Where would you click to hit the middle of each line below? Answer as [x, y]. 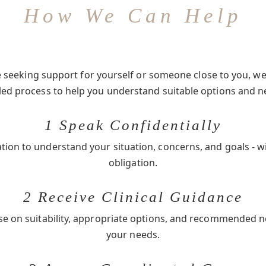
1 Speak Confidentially [133, 125]
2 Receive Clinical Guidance [133, 197]
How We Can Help [133, 16]
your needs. [133, 235]
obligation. [133, 163]
